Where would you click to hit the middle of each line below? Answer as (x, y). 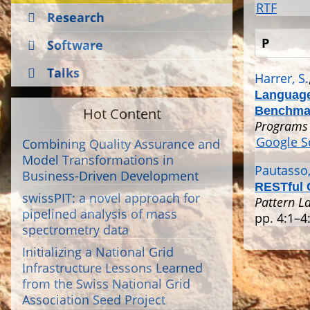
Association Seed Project (94, 300)
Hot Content (122, 113)
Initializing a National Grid (98, 252)
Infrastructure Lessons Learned (112, 268)
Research (76, 17)
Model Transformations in (98, 160)
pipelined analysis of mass (100, 214)
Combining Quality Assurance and (121, 144)
